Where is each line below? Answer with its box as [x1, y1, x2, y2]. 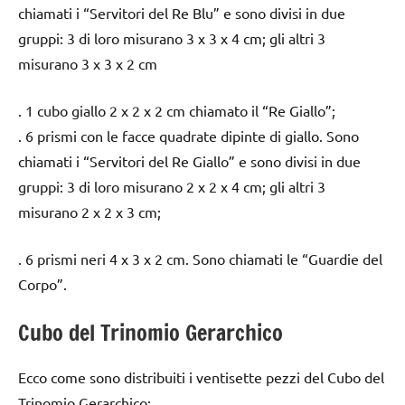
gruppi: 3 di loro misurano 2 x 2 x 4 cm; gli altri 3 [18, 176, 325, 195]
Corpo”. [18, 274, 67, 293]
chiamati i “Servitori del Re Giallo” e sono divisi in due [18, 151, 361, 170]
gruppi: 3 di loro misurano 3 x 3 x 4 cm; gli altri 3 [18, 28, 325, 47]
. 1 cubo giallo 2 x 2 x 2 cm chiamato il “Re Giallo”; [18, 100, 335, 119]
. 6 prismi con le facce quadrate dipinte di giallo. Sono [18, 126, 359, 145]
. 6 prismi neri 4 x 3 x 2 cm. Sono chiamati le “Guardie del [18, 249, 382, 268]
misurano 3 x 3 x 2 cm [18, 53, 157, 72]
